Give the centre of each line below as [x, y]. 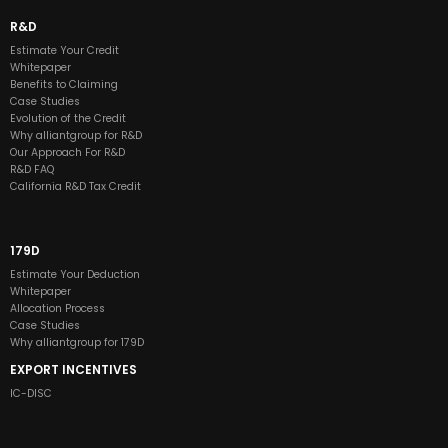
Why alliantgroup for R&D [76, 136]
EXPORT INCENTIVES [73, 370]
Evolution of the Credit [68, 119]
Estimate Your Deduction [75, 274]
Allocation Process [57, 308]
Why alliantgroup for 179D [77, 342]
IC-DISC [31, 394]
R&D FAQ [32, 170]
